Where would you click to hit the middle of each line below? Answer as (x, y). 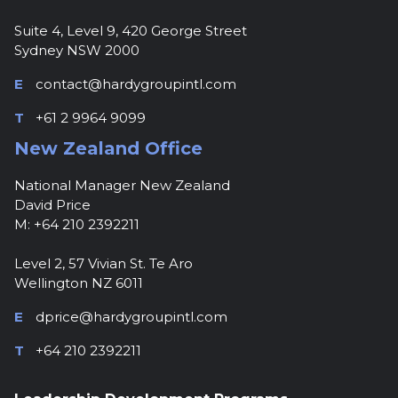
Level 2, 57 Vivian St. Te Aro (103, 263)
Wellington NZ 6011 (79, 283)
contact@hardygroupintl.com (136, 84)
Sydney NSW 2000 (77, 50)
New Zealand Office (108, 148)
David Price (52, 205)
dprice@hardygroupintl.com (131, 317)
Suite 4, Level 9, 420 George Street (131, 31)
